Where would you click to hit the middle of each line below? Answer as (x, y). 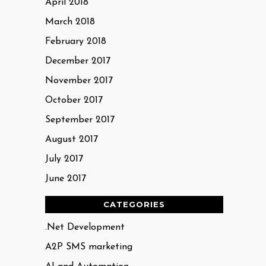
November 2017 (79, 81)
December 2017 (78, 61)
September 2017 (80, 120)
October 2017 (74, 100)
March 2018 (70, 22)
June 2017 (66, 179)
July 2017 (64, 159)
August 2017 (72, 140)
